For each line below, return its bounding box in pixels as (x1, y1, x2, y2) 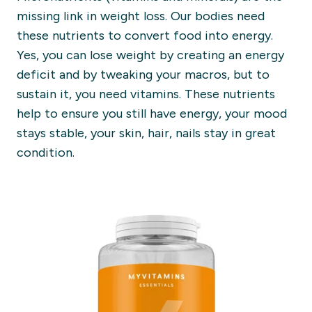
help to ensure (17, 107, 102, 120)
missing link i (17, 9, 90, 23)
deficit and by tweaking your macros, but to (17, 68, 270, 81)
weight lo (97, 9, 154, 23)
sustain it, (17, 87, 72, 101)
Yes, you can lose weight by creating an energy (17, 48, 284, 62)
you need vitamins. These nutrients (72, 87, 275, 101)
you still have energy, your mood (102, 107, 287, 120)
